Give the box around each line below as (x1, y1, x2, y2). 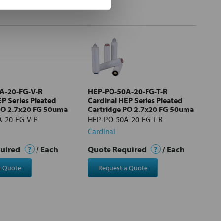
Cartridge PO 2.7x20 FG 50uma (88, 104, 194, 114)
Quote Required (88, 144, 148, 154)
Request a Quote (98, 163, 147, 172)
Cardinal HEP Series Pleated (88, 95, 183, 105)
